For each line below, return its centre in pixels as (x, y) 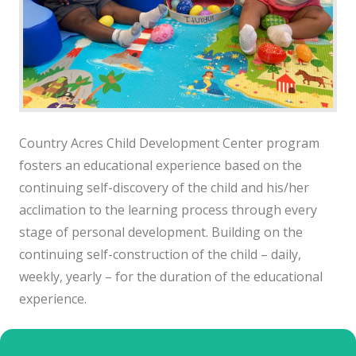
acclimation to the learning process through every (168, 209)
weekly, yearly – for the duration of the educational (171, 276)
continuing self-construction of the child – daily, (160, 254)
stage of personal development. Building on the (161, 232)
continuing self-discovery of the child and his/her (164, 187)
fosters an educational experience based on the (161, 165)
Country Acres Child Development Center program (169, 143)
